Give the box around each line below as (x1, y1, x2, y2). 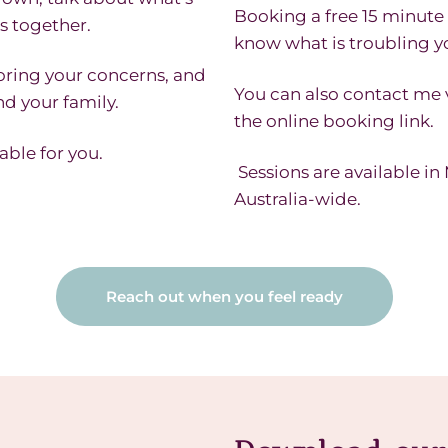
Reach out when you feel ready (105, 286, 343, 306)
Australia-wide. (234, 189, 361, 209)
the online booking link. (234, 111, 434, 132)
